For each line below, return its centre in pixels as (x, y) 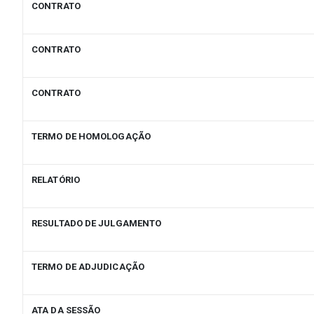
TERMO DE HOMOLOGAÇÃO (91, 137)
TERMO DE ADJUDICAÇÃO (88, 267)
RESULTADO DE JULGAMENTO (97, 224)
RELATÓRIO (56, 180)
